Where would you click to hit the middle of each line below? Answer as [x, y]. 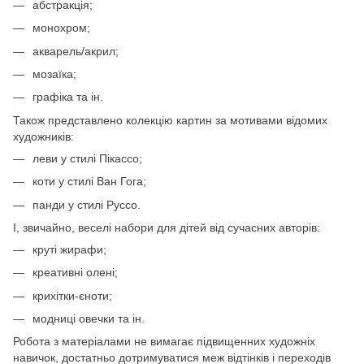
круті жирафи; [69, 249]
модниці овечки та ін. [89, 319]
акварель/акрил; [76, 51]
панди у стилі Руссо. [87, 204]
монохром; [61, 28]
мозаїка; [54, 74]
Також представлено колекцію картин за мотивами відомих [170, 120]
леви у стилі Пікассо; [87, 158]
